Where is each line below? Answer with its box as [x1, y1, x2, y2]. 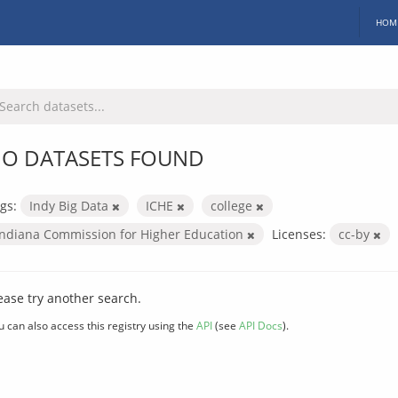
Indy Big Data [29, 196, 112, 214]
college [211, 196, 256, 214]
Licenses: [272, 225, 326, 243]
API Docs [239, 317, 283, 332]
